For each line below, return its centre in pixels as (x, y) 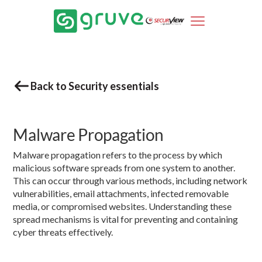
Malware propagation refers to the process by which (118, 154)
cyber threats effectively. (63, 232)
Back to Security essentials (95, 86)
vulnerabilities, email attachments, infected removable (121, 193)
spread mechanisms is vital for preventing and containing (126, 219)
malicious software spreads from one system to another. (124, 167)
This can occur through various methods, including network (130, 180)
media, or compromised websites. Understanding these (123, 206)
